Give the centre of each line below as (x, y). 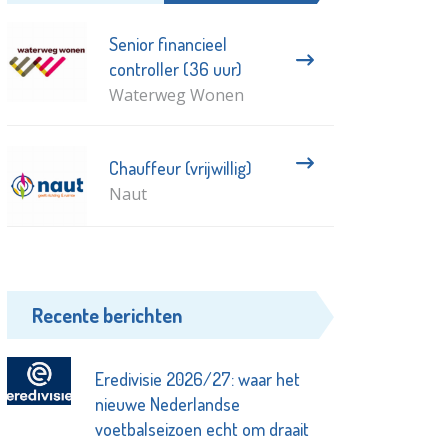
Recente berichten (107, 314)
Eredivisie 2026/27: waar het (197, 378)
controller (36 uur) (175, 68)
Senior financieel (167, 43)
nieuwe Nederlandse (167, 403)
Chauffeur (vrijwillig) (180, 167)
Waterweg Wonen (176, 94)
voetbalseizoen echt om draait (201, 428)
